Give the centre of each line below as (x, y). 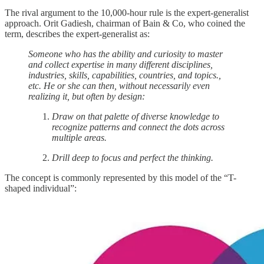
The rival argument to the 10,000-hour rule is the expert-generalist (127, 13)
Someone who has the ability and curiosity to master (126, 54)
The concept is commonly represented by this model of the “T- (121, 178)
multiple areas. (79, 138)
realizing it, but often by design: (87, 97)
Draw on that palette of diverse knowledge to (136, 117)
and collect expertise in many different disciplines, (121, 65)
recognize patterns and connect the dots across (138, 127)
